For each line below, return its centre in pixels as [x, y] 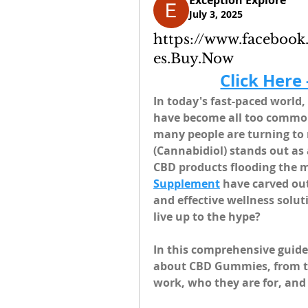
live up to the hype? [207, 217]
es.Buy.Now [194, 58]
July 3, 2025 [216, 14]
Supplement [187, 184]
